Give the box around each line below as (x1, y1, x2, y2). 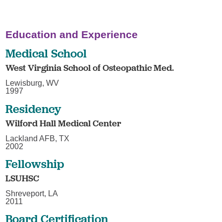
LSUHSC (5, 172, 40, 184)
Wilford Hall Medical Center (5, 117, 122, 129)
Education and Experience (5, 28, 138, 40)
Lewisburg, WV (5, 79, 59, 88)
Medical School (5, 46, 87, 61)
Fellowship (5, 157, 64, 171)
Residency (5, 101, 61, 116)
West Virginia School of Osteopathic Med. (5, 62, 174, 74)
